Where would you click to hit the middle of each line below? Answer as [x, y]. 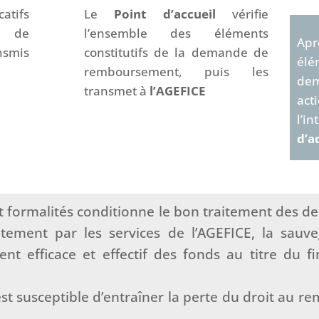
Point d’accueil [173, 14]
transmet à [116, 91]
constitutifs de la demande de [176, 53]
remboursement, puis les [176, 72]
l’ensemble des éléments [176, 33]
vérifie [250, 14]
